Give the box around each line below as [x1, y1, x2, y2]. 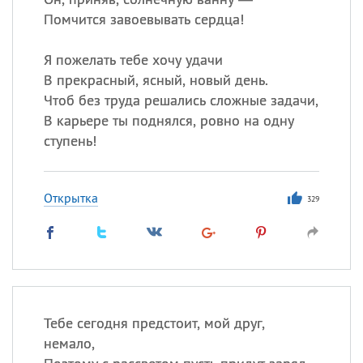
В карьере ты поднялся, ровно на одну [43, 111, 294, 130]
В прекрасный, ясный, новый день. [43, 70, 268, 89]
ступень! [43, 131, 96, 150]
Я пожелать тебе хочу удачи [43, 50, 223, 69]
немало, [43, 334, 95, 352]
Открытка [43, 190, 98, 206]
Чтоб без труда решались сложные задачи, [43, 91, 318, 109]
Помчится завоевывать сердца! [43, 10, 244, 28]
